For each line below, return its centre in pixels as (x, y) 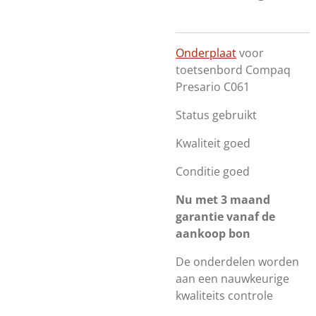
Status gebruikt (216, 115)
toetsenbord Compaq (233, 70)
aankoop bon (213, 233)
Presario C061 (213, 87)
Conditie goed (213, 171)
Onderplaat (206, 53)
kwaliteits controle (224, 296)
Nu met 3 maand (223, 200)
